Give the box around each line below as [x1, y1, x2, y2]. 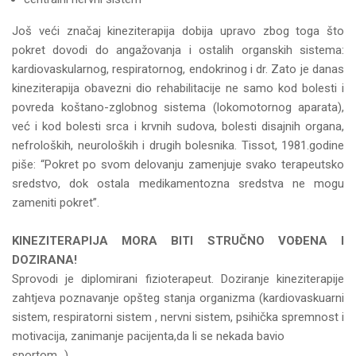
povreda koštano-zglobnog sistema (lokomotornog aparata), [12, 100, 344, 114]
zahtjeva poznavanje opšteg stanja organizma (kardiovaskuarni [12, 291, 344, 305]
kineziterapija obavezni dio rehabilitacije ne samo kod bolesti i [12, 81, 344, 95]
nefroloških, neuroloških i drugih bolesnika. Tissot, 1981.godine [12, 138, 344, 153]
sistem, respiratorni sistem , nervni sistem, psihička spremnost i [12, 310, 344, 324]
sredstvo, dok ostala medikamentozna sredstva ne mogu [12, 176, 344, 191]
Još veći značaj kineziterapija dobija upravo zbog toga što [12, 24, 344, 38]
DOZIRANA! [12, 253, 77, 267]
